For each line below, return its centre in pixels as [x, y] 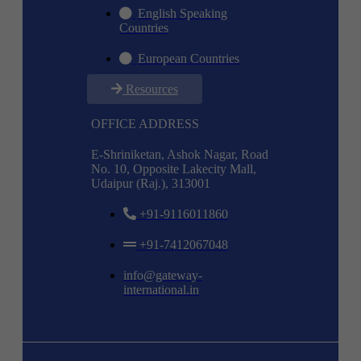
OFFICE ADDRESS [145, 124]
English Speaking [183, 14]
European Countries [189, 59]
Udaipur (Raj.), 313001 [151, 184]
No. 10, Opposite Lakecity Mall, [174, 169]
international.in [161, 290]
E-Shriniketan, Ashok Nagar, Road [180, 155]
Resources [152, 89]
